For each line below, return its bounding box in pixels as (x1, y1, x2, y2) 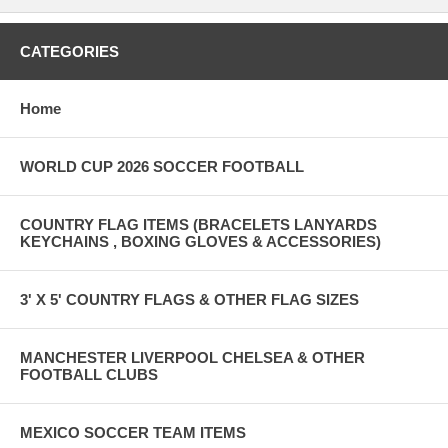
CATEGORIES (20, 42, 119, 60)
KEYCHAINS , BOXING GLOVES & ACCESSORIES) (20, 232, 381, 250)
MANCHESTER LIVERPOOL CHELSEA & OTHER (20, 348, 365, 366)
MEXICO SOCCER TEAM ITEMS (20, 423, 246, 441)
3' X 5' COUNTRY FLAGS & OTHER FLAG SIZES (20, 290, 359, 308)
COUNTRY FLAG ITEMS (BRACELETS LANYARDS (20, 215, 377, 233)
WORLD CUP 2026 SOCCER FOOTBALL (20, 157, 304, 175)
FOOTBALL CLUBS (20, 365, 158, 383)
